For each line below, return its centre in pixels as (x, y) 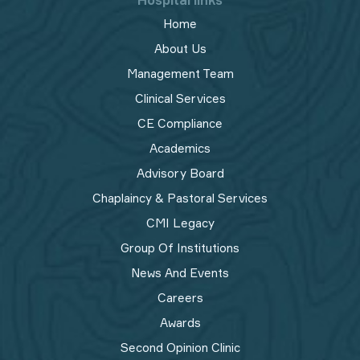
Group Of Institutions (180, 248)
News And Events (180, 273)
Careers (180, 298)
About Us (180, 49)
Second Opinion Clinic (180, 348)
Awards (180, 323)
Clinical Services (180, 98)
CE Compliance (180, 123)
